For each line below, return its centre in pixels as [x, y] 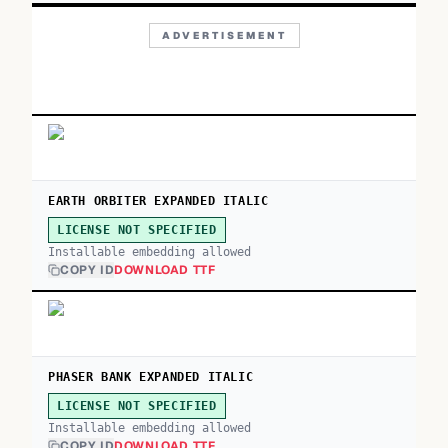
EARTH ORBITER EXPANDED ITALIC [158, 201]
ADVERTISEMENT [224, 35]
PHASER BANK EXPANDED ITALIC [151, 377]
